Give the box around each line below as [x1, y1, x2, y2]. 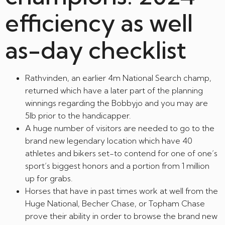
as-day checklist [5, 35, 186, 65]
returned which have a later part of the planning [25, 85, 203, 95]
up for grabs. [25, 173, 73, 183]
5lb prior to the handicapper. [25, 110, 131, 121]
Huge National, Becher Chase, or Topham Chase [25, 198, 205, 208]
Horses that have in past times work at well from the [25, 186, 218, 196]
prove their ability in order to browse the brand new [25, 211, 217, 221]
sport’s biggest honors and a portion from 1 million [25, 161, 209, 171]
